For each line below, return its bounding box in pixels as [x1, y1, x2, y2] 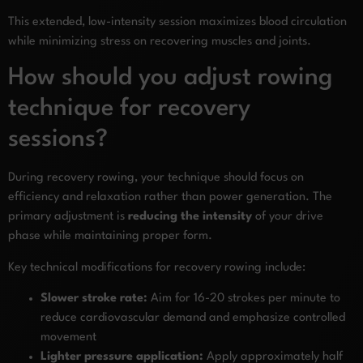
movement [41, 331, 96, 344]
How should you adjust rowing [8, 66, 332, 91]
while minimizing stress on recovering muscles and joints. [8, 35, 311, 48]
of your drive [252, 211, 323, 224]
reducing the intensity [128, 211, 252, 224]
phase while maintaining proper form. [8, 230, 212, 243]
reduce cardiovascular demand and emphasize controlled [41, 311, 345, 324]
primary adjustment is [8, 211, 128, 224]
